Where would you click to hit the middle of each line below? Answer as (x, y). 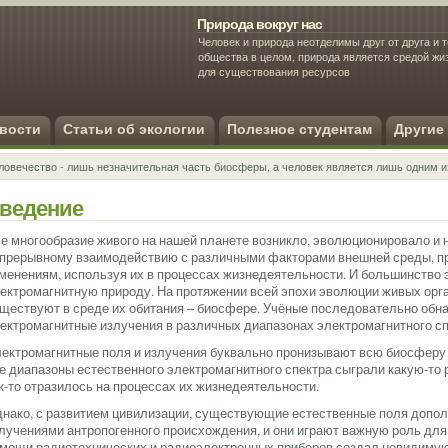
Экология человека (246, 98)
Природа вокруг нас (259, 23)
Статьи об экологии (134, 129)
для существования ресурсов (274, 71)
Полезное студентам (299, 129)
